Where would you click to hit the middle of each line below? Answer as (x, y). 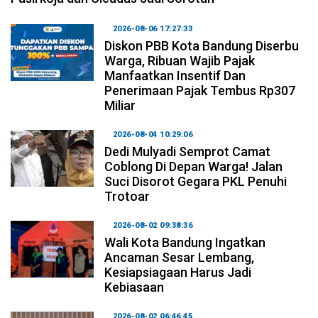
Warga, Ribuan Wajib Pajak (180, 60)
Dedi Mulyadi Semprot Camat (188, 151)
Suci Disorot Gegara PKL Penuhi (196, 181)
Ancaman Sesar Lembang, (180, 257)
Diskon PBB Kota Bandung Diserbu (202, 45)
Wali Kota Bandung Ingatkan (185, 242)
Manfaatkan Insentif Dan (175, 75)
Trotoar (127, 196)
